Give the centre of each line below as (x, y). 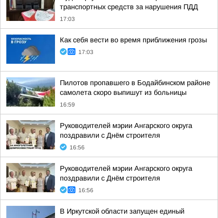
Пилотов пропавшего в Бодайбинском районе (135, 83)
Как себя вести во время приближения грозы (133, 40)
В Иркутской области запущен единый (122, 211)
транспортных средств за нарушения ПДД (129, 7)
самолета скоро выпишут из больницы (123, 92)
